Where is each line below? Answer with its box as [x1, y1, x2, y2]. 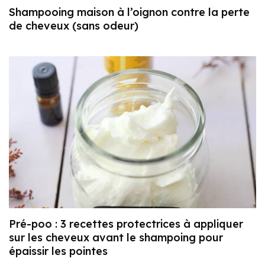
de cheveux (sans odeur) [9, 19, 138, 33]
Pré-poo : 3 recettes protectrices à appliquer [9, 217, 243, 231]
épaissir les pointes [9, 244, 108, 258]
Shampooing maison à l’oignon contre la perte [9, 5, 250, 20]
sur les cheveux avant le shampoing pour [9, 231, 223, 245]
